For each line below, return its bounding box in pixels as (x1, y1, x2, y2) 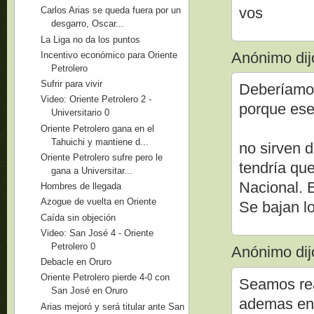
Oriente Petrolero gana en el (41, 123, 155, 134)
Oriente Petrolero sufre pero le (41, 151, 163, 163)
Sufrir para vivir (41, 78, 103, 89)
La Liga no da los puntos (41, 34, 141, 45)
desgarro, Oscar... (51, 18, 125, 29)
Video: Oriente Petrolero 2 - (41, 94, 152, 105)
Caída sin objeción (41, 212, 116, 223)
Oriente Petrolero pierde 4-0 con (41, 272, 170, 283)
